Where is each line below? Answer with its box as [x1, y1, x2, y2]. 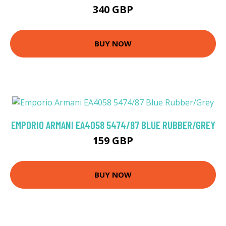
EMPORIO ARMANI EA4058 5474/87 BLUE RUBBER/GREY [11, 118, 215, 131]
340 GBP [93, 2, 133, 16]
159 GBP [93, 133, 133, 147]
